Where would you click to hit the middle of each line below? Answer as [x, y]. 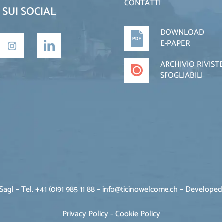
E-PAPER [175, 44]
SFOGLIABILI [182, 76]
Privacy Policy [85, 214]
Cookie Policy [138, 214]
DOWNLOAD [182, 33]
